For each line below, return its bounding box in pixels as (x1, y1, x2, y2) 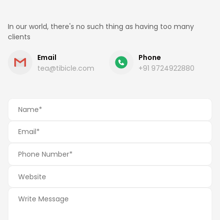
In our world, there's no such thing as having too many (8, 22, 194, 31)
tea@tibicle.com (37, 63, 94, 73)
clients (8, 32, 30, 42)
